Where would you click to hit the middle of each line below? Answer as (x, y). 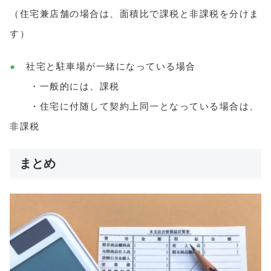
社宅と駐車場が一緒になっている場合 (111, 66)
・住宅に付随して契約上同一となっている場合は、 (135, 106)
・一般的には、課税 (65, 86)
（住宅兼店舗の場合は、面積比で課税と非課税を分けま (135, 13)
